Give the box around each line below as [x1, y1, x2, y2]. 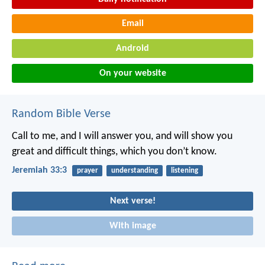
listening [170, 166, 198, 174]
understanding [111, 166, 158, 174]
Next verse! [109, 196, 156, 206]
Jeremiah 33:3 [12, 165, 67, 175]
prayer [76, 166, 98, 174]
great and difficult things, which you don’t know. [12, 146, 217, 157]
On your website [99, 68, 166, 78]
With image [109, 221, 156, 231]
